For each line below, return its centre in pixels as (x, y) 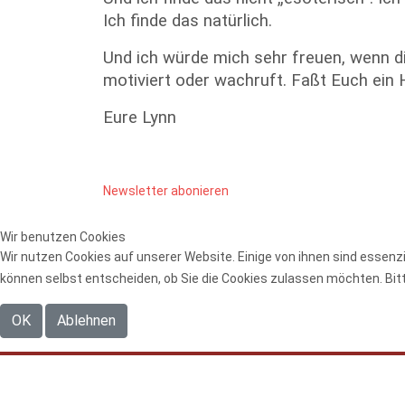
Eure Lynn (142, 118)
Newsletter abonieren (166, 191)
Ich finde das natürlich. (190, 21)
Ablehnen (86, 320)
